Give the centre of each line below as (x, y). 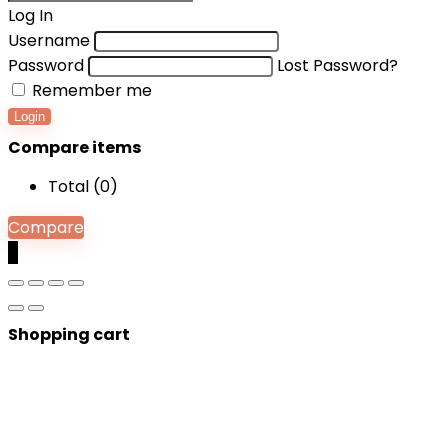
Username (49, 40)
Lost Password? (337, 65)
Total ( (74, 186)
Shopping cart (69, 334)
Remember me (90, 90)
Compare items (74, 147)
